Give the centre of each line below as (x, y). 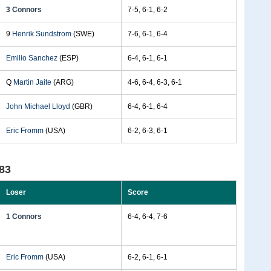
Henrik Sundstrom (42, 34)
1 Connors (24, 217)
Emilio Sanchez (32, 58)
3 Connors (24, 10)
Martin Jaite (32, 82)
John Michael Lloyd (38, 106)
